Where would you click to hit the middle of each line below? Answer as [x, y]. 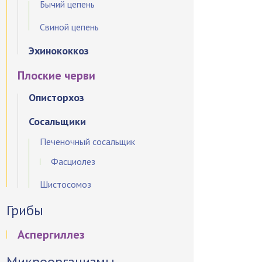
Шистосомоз [66, 184]
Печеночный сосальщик [88, 142]
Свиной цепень [70, 27]
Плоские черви [57, 75]
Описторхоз [57, 97]
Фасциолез [73, 161]
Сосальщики [58, 121]
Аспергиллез [51, 235]
